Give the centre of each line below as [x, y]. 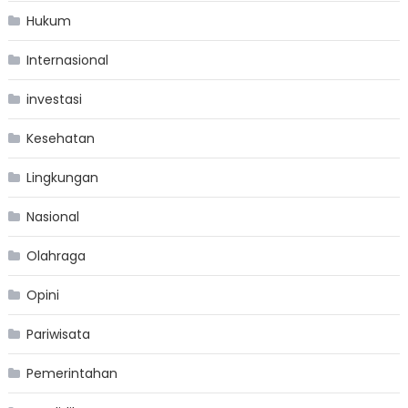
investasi [54, 99]
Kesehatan [60, 138]
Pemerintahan [71, 373]
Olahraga [56, 255]
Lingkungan [62, 177]
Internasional [67, 60]
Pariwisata [58, 334]
